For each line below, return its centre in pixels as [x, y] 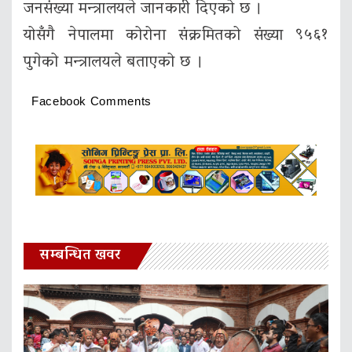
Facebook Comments [92, 101]
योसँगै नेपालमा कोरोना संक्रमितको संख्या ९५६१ [176, 37]
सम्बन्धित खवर [80, 257]
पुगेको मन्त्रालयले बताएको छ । [114, 63]
